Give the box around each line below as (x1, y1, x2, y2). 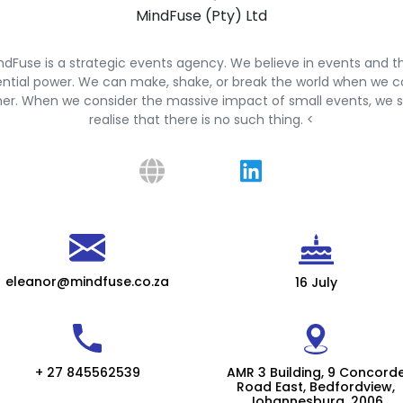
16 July (294, 273, 337, 291)
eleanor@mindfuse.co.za (5, 273, 169, 291)
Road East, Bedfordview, (237, 378, 395, 396)
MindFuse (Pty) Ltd (136, 5, 267, 26)
